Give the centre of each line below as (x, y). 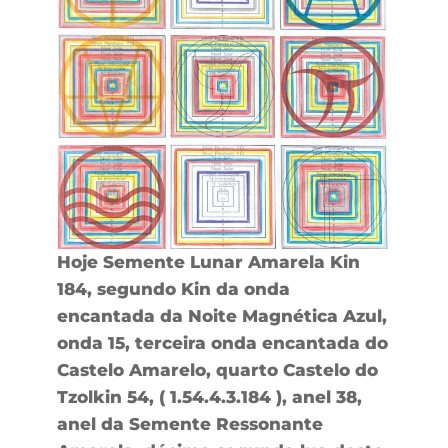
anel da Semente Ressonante (189, 423)
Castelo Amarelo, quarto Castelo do (217, 369)
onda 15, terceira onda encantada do (222, 342)
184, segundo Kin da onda (173, 288)
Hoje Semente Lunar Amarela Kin (208, 261)
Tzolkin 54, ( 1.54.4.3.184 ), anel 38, (209, 396)
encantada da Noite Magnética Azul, (221, 315)
